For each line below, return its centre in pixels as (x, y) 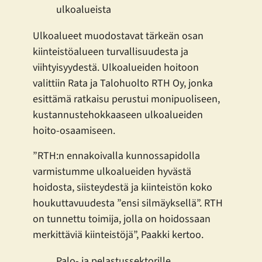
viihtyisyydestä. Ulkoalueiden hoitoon (116, 68)
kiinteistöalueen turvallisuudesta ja (111, 52)
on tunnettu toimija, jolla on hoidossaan (122, 219)
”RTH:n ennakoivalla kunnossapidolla (116, 156)
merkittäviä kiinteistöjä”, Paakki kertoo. (118, 235)
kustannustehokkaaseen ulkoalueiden (118, 115)
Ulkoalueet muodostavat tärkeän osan (118, 36)
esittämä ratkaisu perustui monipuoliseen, (126, 99)
